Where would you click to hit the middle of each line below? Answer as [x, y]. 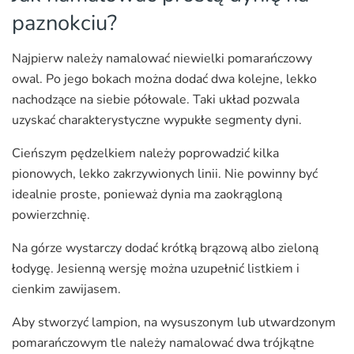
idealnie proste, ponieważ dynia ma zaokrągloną [147, 195]
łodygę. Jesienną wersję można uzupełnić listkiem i [156, 269]
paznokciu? [64, 23]
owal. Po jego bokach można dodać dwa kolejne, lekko [164, 79]
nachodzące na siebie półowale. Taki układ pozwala [156, 100]
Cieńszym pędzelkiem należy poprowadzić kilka [145, 154]
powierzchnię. [51, 215]
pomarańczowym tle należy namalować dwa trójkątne [163, 343]
